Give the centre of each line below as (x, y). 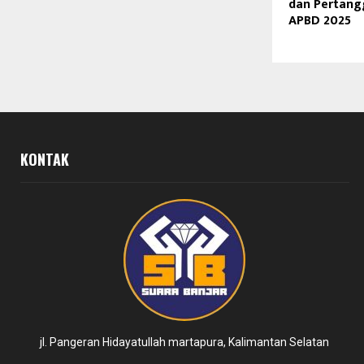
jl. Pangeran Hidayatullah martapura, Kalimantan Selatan (185, 342)
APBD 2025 (320, 21)
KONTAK (45, 160)
